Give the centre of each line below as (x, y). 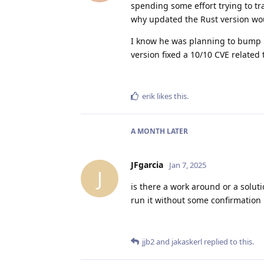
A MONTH (148, 131)
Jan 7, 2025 (188, 165)
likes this (171, 96)
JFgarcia (147, 165)
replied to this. (228, 242)
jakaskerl (187, 242)
